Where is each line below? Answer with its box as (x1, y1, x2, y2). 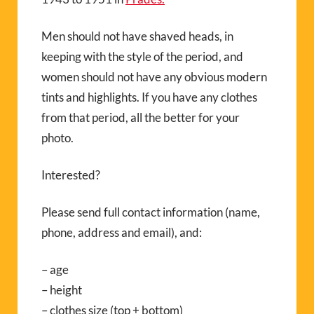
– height (41, 282, 82, 297)
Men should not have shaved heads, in (41, 28, 233, 43)
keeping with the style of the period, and (41, 48, 243, 64)
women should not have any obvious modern (41, 69, 267, 84)
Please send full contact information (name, (41, 204, 260, 219)
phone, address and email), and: (41, 224, 202, 240)
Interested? (41, 167, 100, 182)
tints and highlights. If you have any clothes (41, 89, 257, 104)
